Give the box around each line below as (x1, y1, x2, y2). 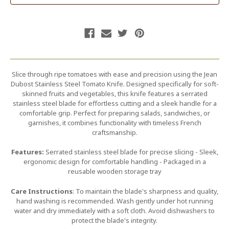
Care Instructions (11, 186, 73, 196)
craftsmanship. (91, 127, 138, 137)
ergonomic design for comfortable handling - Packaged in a (23, 157, 206, 167)
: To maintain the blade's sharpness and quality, (73, 186, 218, 196)
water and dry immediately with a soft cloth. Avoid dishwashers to (14, 205, 215, 215)
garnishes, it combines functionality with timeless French (28, 118, 201, 127)
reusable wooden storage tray (67, 167, 162, 176)
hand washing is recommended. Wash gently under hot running (16, 196, 213, 205)
